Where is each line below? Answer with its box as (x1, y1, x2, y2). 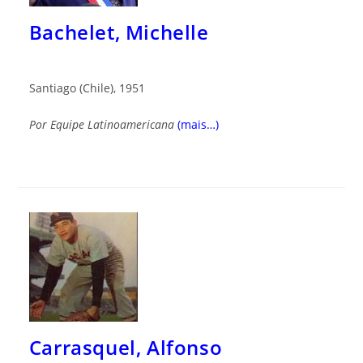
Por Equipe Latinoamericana (28, 117, 174, 133)
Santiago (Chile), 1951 (28, 80, 145, 96)
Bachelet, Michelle (28, 19, 209, 46)
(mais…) (177, 117, 219, 133)
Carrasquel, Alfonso (28, 333, 223, 361)
